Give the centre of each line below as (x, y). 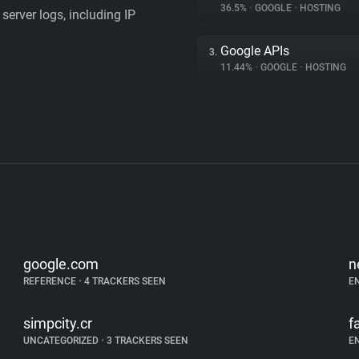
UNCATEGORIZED (63, 341)
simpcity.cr (58, 323)
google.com (61, 264)
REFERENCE (51, 281)
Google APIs (255, 51)
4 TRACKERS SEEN (124, 281)
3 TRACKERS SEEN (147, 341)
